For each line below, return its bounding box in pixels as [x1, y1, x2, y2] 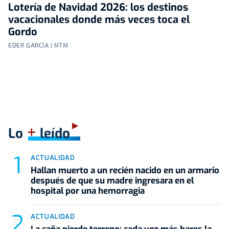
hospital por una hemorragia [31, 185, 145, 197]
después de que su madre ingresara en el [31, 175, 194, 187]
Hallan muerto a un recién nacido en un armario [31, 165, 219, 177]
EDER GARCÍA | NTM [8, 41, 68, 50]
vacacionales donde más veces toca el [8, 13, 190, 27]
